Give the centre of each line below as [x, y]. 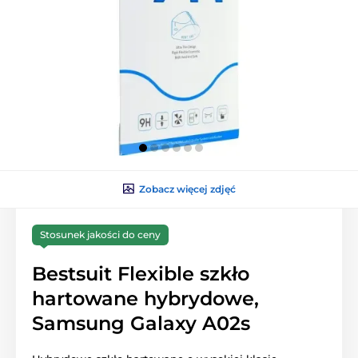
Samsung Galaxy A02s [141, 323]
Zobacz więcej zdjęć [187, 189]
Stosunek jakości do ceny [100, 234]
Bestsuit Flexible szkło [141, 273]
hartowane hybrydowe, [145, 298]
